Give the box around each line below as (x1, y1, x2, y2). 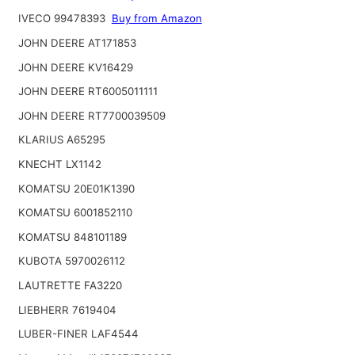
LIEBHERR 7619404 (17, 303, 116, 316)
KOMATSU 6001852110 (17, 206, 132, 219)
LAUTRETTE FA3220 (17, 278, 122, 292)
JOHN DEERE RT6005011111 (17, 85, 158, 98)
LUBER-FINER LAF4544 (17, 327, 139, 341)
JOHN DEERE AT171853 (17, 36, 136, 50)
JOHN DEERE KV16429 (17, 60, 133, 74)
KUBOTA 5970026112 (17, 254, 125, 268)
